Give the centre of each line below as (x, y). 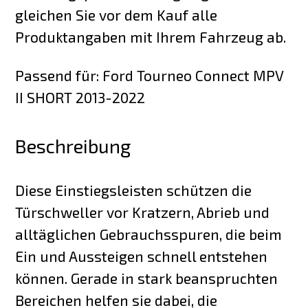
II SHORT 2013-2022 (80, 98)
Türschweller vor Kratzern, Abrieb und (143, 212)
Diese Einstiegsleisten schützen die (134, 190)
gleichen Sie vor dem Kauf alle (117, 14)
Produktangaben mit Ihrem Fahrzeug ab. (151, 36)
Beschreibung (73, 146)
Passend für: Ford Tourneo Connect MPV (150, 76)
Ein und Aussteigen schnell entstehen (142, 256)
